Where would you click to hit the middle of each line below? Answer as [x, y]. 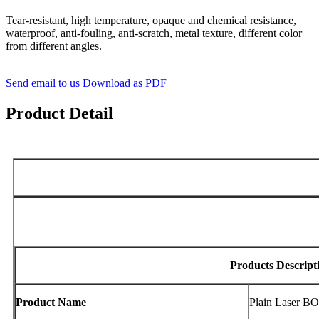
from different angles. [54, 46]
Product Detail [59, 113]
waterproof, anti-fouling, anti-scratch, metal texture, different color [154, 33]
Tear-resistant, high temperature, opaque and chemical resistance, [151, 20]
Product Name [51, 303]
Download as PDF [125, 83]
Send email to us [43, 83]
